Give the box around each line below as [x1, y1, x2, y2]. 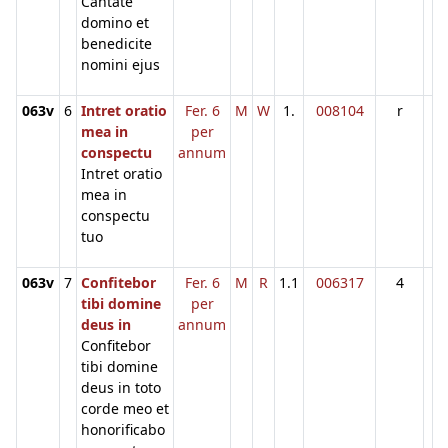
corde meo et [81, 398, 169, 418]
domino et [81, 12, 149, 32]
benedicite [81, 33, 152, 53]
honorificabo [81, 419, 165, 439]
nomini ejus [81, 54, 160, 74]
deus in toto [81, 377, 161, 397]
